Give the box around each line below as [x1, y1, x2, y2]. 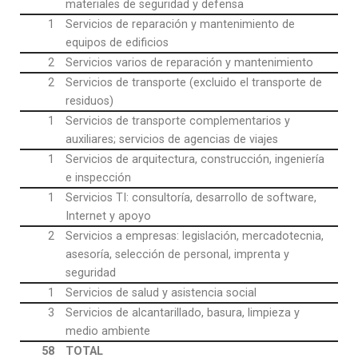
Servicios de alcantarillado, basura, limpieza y [66, 306, 300, 320]
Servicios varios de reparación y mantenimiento [66, 56, 314, 70]
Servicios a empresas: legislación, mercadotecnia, [66, 229, 324, 244]
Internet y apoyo [66, 209, 152, 224]
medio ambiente [66, 324, 151, 339]
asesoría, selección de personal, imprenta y [66, 248, 290, 262]
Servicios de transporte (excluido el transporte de [66, 76, 323, 90]
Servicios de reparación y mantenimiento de [66, 18, 296, 32]
